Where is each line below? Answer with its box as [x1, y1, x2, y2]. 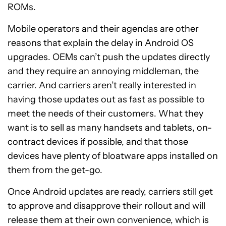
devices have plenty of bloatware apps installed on [8, 150, 218, 162]
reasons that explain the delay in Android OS [8, 37, 194, 49]
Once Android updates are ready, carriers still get [8, 186, 213, 198]
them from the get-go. [8, 164, 102, 176]
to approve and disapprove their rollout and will [8, 200, 205, 212]
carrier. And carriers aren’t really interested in [8, 80, 196, 91]
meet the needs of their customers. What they [8, 108, 203, 120]
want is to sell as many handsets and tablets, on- [8, 122, 212, 134]
